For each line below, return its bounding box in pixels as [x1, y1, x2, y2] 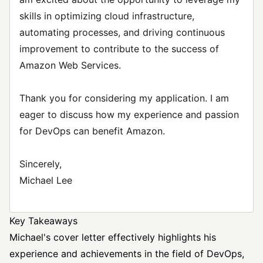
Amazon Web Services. [19, 59, 121, 71]
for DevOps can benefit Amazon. [19, 125, 165, 137]
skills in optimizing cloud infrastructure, [19, 10, 194, 22]
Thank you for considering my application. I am [19, 92, 229, 104]
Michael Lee [19, 174, 72, 186]
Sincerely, [19, 158, 62, 170]
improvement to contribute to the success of [19, 43, 219, 55]
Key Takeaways [9, 215, 77, 227]
